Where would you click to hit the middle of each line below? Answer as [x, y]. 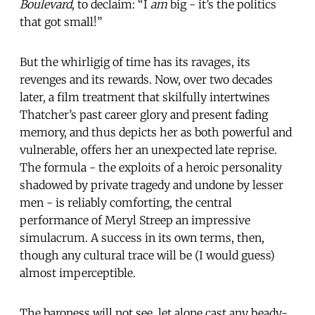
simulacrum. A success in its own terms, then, [142, 237]
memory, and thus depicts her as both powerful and [156, 132]
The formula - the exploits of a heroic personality [151, 167]
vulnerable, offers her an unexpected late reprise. [148, 149]
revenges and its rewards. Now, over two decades [146, 79]
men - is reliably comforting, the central [126, 202]
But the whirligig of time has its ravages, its [135, 62]
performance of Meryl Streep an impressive [135, 220]
